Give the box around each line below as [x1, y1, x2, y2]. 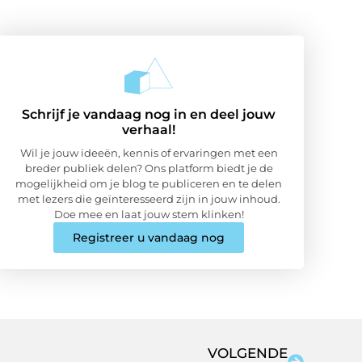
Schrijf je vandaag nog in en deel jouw [22, 106, 276, 122]
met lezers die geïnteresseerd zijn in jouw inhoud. [17, 192, 280, 205]
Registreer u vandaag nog [73, 229, 225, 245]
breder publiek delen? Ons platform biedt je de [24, 161, 273, 175]
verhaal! [122, 121, 175, 137]
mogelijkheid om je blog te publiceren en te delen [15, 176, 282, 190]
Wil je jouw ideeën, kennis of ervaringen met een [19, 145, 278, 159]
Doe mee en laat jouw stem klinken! [53, 207, 244, 221]
